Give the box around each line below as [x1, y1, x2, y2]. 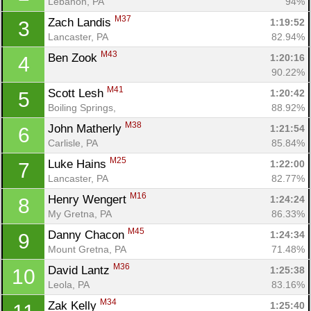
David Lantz [48, 263, 113, 277]
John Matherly [48, 121, 125, 135]
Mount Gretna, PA [48, 243, 126, 255]
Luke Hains [48, 157, 110, 171]
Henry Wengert [48, 192, 130, 206]
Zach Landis [48, 15, 115, 29]
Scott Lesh [48, 86, 107, 100]
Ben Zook [48, 51, 101, 65]
